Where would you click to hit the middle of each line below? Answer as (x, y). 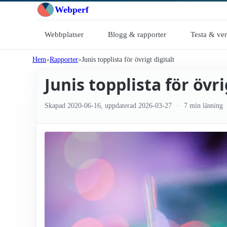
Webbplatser (64, 34)
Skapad (56, 105)
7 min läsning (203, 105)
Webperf (72, 9)
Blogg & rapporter (137, 34)
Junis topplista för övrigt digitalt (128, 60)
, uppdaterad (120, 105)
